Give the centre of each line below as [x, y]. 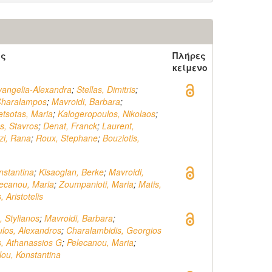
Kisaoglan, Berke [71, 172]
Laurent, [118, 126]
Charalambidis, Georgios [114, 230]
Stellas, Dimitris [106, 89]
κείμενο [190, 67]
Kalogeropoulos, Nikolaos [107, 114]
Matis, [150, 184]
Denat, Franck [70, 126]
